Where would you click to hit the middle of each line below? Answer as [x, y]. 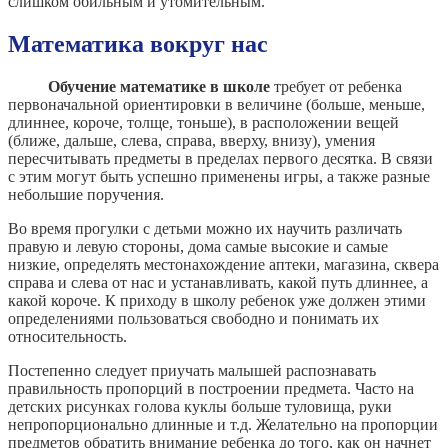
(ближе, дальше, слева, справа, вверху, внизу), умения [191, 141]
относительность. [67, 337]
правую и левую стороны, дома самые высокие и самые [198, 247]
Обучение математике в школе [159, 87]
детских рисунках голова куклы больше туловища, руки [200, 407]
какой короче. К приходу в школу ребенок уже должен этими [217, 301]
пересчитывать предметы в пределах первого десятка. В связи [220, 159]
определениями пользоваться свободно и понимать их [193, 319]
